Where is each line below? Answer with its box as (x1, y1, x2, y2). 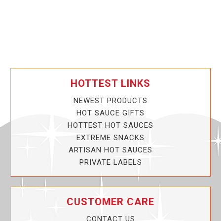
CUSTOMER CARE (67, 196, 154, 208)
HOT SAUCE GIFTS (76, 109, 145, 118)
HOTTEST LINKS (71, 77, 150, 90)
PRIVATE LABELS (79, 158, 142, 167)
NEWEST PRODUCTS (74, 96, 147, 106)
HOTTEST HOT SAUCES (68, 121, 153, 130)
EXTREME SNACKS (76, 133, 145, 143)
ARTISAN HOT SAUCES (69, 146, 152, 155)
